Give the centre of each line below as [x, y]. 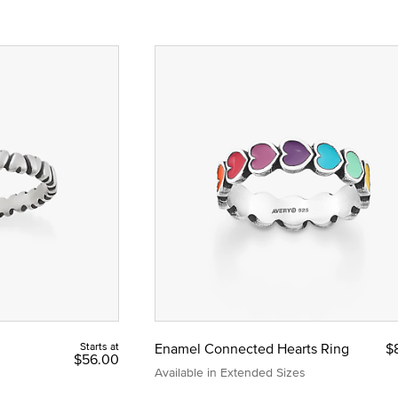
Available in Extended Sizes [230, 373]
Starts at [99, 346]
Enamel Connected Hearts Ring [251, 349]
